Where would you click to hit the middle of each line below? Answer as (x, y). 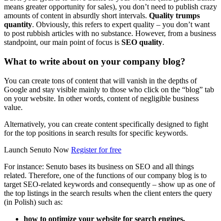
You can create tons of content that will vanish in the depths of (100, 80)
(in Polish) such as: (33, 202)
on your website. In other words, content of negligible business (101, 98)
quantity (18, 25)
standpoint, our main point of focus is (63, 42)
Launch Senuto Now (37, 149)
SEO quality (142, 42)
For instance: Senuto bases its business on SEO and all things (99, 166)
